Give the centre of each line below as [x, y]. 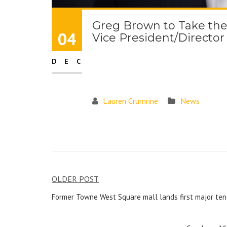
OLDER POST [75, 179]
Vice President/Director [158, 37]
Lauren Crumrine [130, 101]
